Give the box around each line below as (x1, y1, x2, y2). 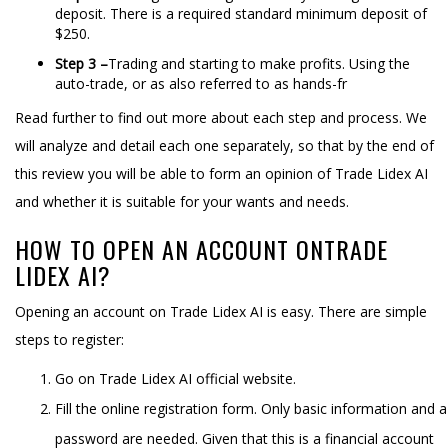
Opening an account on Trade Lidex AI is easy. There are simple (15, 301, 427, 321)
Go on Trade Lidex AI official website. (55, 368, 296, 388)
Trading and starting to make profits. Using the (108, 53, 410, 73)
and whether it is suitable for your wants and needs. (15, 191, 349, 211)
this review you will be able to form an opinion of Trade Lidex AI (15, 163, 428, 183)
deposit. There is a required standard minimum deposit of (55, 3, 427, 23)
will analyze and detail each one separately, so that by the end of (15, 135, 434, 155)
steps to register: (15, 329, 124, 349)
